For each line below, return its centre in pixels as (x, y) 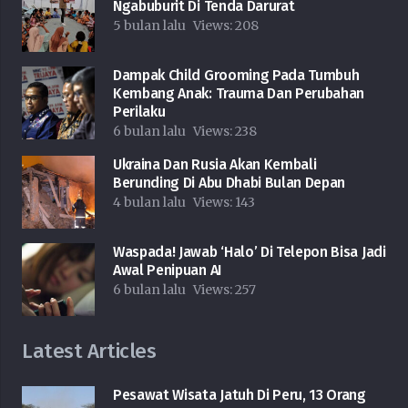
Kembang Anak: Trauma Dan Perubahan (239, 94)
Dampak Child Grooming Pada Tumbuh (236, 76)
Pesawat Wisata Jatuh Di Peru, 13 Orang (240, 395)
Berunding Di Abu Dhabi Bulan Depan (229, 183)
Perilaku (139, 112)
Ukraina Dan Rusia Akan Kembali (215, 165)
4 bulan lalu (149, 203)
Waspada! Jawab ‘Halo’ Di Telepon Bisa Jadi (250, 252)
